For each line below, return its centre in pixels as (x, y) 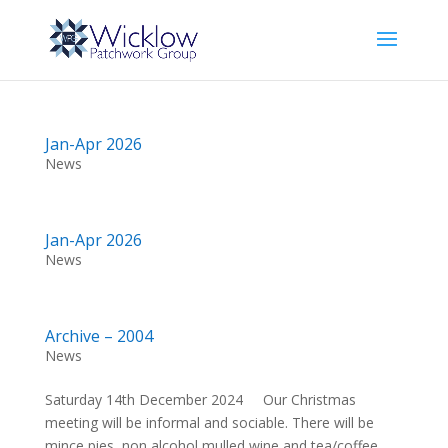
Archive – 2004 (98, 336)
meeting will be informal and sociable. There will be (209, 422)
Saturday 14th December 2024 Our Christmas (200, 399)
